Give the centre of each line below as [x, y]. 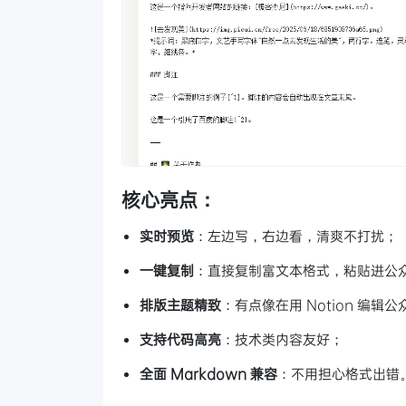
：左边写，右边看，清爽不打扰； [296, 235]
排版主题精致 [180, 304]
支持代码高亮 [180, 338]
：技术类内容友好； [282, 338]
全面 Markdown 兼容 [208, 373]
